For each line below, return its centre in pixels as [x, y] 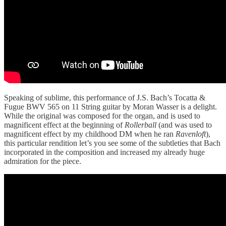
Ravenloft [191, 134]
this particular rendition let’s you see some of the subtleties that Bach [112, 143]
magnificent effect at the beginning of [64, 125]
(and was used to [184, 125]
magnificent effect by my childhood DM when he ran [90, 134]
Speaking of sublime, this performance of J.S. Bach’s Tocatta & [105, 97]
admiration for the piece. [43, 161]
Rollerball [140, 125]
